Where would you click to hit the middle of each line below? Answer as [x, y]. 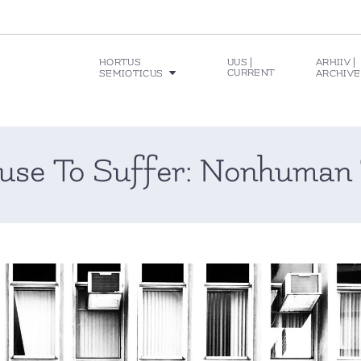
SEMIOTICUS [131, 73]
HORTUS [120, 62]
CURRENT [251, 73]
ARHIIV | [336, 62]
